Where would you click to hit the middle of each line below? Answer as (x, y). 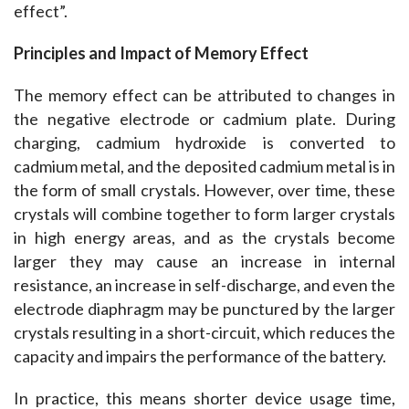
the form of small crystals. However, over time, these (204, 189)
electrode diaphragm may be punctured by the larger (204, 308)
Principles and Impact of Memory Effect (161, 52)
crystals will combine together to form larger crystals (204, 213)
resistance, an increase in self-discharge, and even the (204, 284)
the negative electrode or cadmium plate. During (204, 118)
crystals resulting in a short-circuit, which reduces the (204, 332)
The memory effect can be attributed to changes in (204, 94)
